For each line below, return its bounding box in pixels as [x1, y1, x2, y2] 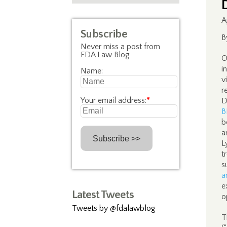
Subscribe [80, 28, 128, 41]
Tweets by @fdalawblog [72, 203, 156, 213]
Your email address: [80, 96, 146, 105]
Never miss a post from [80, 42, 160, 51]
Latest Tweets [72, 188, 134, 201]
